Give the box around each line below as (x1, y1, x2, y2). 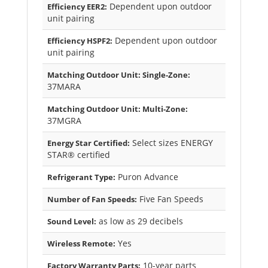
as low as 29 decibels (96, 215, 183, 227)
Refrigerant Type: (47, 172, 115, 183)
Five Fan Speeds (137, 193, 203, 205)
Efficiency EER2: (47, 1, 107, 13)
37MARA (47, 81, 81, 93)
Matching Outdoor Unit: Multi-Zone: (47, 103, 188, 115)
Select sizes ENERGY (130, 137, 213, 149)
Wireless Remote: (47, 238, 115, 249)
